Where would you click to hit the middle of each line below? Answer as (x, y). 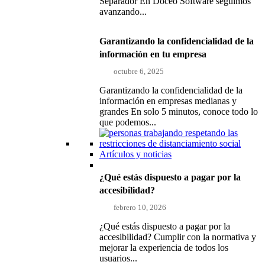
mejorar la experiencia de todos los (164, 247)
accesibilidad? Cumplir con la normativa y (178, 237)
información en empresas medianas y (168, 101)
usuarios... (118, 258)
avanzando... (123, 11)
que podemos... (128, 122)
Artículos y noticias (135, 154)
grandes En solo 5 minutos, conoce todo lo (179, 111)
